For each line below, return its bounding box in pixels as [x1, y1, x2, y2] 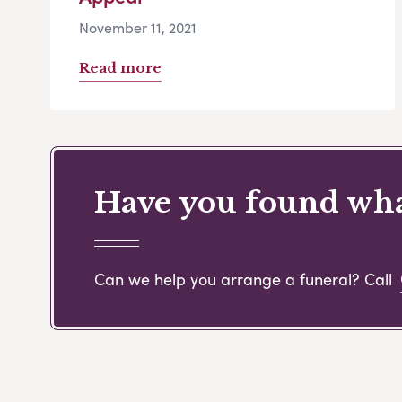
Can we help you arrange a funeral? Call [94, 267, 397, 290]
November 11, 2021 [79, 17, 197, 39]
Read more [79, 59, 162, 77]
